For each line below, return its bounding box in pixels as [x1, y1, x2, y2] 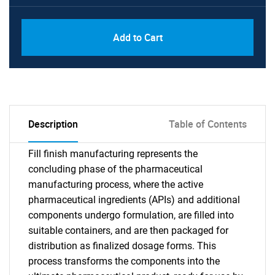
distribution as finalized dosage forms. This [28, 240, 216, 252]
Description [28, 117, 78, 131]
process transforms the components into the [28, 255, 220, 267]
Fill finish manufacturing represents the [28, 148, 198, 160]
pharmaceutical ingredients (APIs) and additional [28, 194, 240, 206]
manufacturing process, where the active [28, 179, 203, 190]
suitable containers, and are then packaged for [28, 225, 228, 236]
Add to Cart [112, 31, 163, 44]
